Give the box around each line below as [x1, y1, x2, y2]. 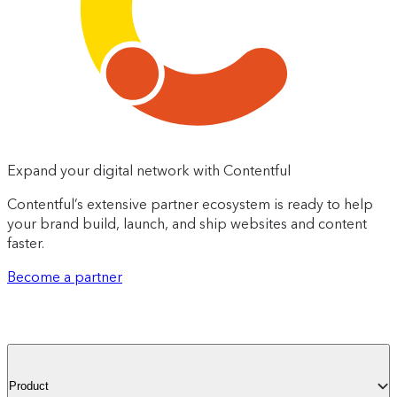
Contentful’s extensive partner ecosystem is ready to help [7, 195, 373, 213]
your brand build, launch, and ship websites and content [7, 214, 367, 232]
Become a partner [7, 268, 122, 285]
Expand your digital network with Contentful [7, 161, 291, 179]
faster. [7, 234, 44, 252]
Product [9, 379, 49, 393]
